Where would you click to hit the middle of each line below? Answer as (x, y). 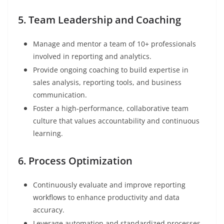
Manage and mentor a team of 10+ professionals (114, 44)
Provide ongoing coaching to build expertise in (111, 70)
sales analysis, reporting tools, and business (107, 82)
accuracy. (49, 210)
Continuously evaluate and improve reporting (109, 185)
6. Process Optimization (75, 161)
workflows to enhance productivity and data (106, 197)
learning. (48, 133)
